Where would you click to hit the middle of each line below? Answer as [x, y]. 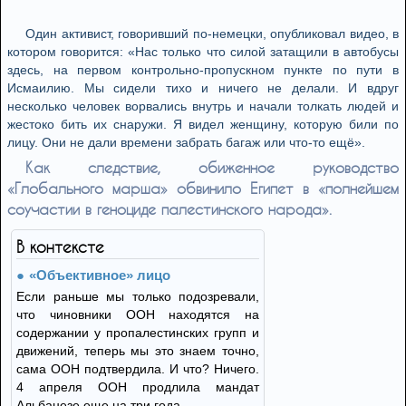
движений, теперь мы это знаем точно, [138, 351]
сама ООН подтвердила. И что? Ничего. [138, 369]
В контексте [60, 246]
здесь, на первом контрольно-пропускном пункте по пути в [203, 70]
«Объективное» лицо [100, 275]
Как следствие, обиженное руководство [212, 167]
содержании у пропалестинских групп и [138, 333]
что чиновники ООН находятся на [138, 314]
